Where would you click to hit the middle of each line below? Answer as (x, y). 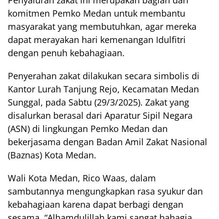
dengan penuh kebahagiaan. (66, 53)
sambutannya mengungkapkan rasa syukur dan (105, 191)
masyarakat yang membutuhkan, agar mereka (102, 27)
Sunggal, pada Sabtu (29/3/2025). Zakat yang (99, 102)
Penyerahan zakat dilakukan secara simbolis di (104, 76)
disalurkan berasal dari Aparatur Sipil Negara (100, 116)
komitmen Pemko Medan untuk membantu (97, 13)
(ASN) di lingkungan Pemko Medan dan (88, 129)
